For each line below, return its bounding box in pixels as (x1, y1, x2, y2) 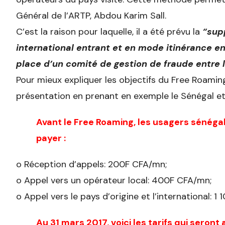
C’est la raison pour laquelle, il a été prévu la (16, 26, 202, 38)
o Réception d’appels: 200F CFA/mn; (16, 158, 167, 171)
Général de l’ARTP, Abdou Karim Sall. (16, 10, 166, 22)
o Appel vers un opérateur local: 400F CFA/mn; (16, 174, 211, 187)
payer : (36, 132, 66, 145)
